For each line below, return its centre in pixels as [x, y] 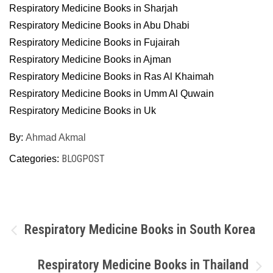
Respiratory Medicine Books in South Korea [140, 229]
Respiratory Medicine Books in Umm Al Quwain [112, 94]
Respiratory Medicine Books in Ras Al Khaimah [112, 76]
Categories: [35, 159]
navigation [61, 257]
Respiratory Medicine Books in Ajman [90, 59]
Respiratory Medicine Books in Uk [83, 111]
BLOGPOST [83, 159]
